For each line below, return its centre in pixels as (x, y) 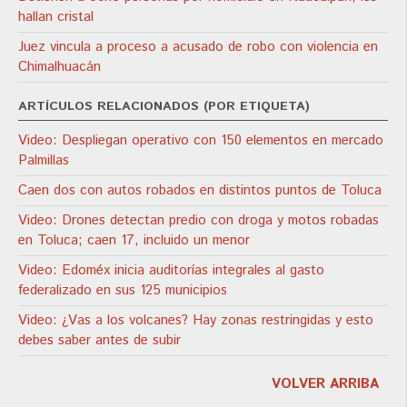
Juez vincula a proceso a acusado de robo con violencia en (198, 46)
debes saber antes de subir (99, 340)
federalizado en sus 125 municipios (123, 290)
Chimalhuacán (60, 66)
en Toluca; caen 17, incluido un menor (134, 240)
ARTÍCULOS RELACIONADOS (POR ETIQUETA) (164, 106)
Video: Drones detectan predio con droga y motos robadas (199, 220)
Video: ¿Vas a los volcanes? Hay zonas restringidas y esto (196, 320)
